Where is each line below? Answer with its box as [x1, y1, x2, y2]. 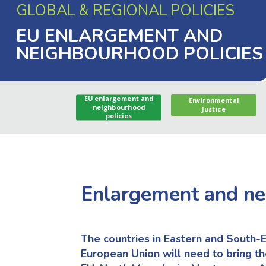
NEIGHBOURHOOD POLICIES [15, 42, 263, 66]
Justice [202, 104, 226, 114]
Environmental [188, 96, 239, 105]
